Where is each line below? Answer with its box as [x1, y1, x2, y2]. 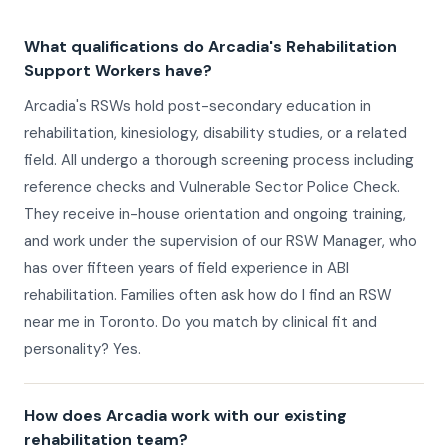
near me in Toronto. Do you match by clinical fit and [24, 312, 377, 333]
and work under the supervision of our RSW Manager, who [24, 231, 417, 252]
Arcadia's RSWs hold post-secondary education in [24, 96, 371, 117]
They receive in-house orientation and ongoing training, [24, 204, 406, 225]
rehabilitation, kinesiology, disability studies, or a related [24, 123, 407, 144]
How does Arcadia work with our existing [24, 405, 347, 427]
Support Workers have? [24, 60, 212, 82]
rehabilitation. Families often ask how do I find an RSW [24, 285, 392, 306]
